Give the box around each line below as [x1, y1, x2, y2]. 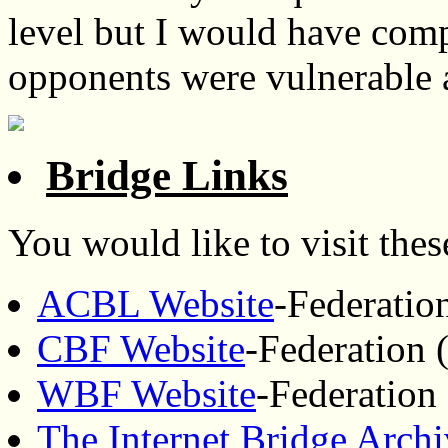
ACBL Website [37, 282, 274, 326]
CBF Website [37, 327, 245, 371]
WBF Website [37, 372, 256, 416]
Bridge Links [46, 152, 288, 200]
